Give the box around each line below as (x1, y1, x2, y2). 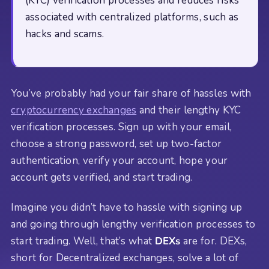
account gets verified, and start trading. (11, 170, 193, 184)
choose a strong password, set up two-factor (11, 136, 222, 151)
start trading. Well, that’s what (11, 234, 155, 249)
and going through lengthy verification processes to (11, 217, 256, 232)
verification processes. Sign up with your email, (11, 119, 232, 134)
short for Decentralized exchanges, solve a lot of (11, 251, 239, 265)
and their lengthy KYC (136, 103, 241, 117)
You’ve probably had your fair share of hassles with (11, 86, 252, 100)
